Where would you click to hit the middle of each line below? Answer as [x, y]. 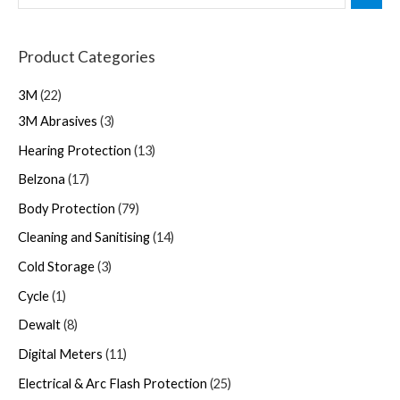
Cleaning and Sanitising [84, 237]
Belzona [42, 179]
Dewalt [39, 325]
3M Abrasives [58, 121]
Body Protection [67, 208]
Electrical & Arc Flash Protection [112, 383]
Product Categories [87, 57]
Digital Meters [60, 354]
